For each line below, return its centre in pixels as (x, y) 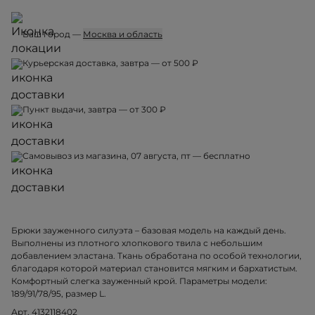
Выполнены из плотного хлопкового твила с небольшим (137, 243)
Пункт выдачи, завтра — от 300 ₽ (94, 110)
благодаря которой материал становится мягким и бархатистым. (154, 269)
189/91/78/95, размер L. (59, 294)
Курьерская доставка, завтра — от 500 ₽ (110, 63)
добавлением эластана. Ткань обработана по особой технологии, (156, 256)
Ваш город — (53, 34)
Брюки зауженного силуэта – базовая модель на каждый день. (149, 231)
